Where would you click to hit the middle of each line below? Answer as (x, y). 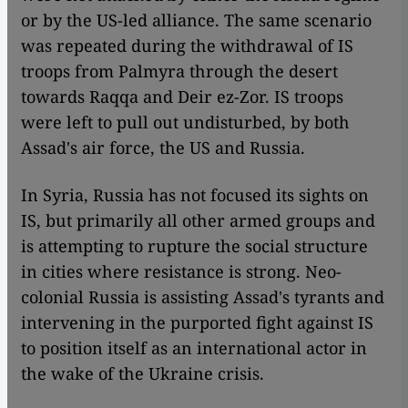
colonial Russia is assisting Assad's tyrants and (203, 297)
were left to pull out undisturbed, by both (185, 122)
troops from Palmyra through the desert (179, 71)
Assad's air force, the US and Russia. (163, 148)
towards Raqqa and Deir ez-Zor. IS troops (182, 97)
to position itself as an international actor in (194, 348)
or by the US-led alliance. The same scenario (196, 20)
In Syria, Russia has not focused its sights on (195, 195)
